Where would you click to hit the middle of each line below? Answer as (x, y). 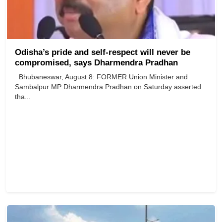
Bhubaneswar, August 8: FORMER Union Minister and (101, 77)
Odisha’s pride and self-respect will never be (103, 53)
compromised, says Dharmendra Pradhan (96, 63)
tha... (23, 97)
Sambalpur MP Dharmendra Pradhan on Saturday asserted (108, 87)
